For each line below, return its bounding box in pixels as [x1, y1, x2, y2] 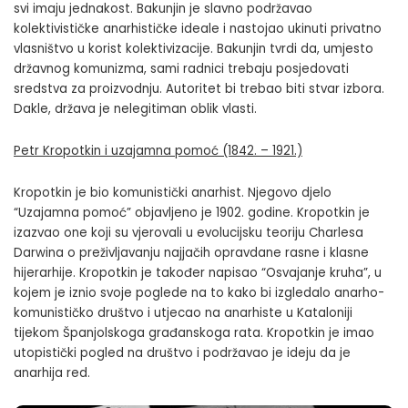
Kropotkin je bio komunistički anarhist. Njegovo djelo [14, 183, 331, 201]
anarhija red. [14, 363, 90, 382]
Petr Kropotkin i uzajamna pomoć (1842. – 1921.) [14, 141, 302, 159]
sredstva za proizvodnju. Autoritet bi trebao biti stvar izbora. [14, 79, 384, 97]
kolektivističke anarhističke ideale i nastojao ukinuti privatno [14, 19, 382, 37]
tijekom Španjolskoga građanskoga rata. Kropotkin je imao [14, 323, 374, 342]
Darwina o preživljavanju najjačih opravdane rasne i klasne [14, 243, 369, 261]
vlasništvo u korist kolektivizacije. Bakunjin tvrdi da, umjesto [14, 39, 373, 57]
